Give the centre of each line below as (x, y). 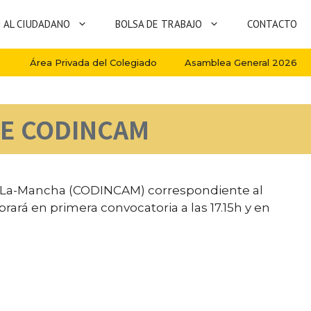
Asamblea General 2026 (241, 62)
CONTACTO (272, 24)
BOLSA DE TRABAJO (159, 24)
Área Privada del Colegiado (93, 62)
